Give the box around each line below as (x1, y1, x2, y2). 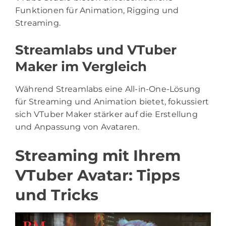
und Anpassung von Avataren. (15, 122, 140, 132)
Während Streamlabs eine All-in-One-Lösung (15, 84, 201, 94)
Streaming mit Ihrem (15, 146, 181, 165)
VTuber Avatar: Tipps (15, 165, 180, 185)
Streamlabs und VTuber (15, 41, 177, 58)
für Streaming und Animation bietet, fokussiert (15, 96, 209, 106)
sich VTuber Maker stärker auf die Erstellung (15, 109, 198, 119)
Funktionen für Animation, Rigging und (15, 5, 179, 15)
